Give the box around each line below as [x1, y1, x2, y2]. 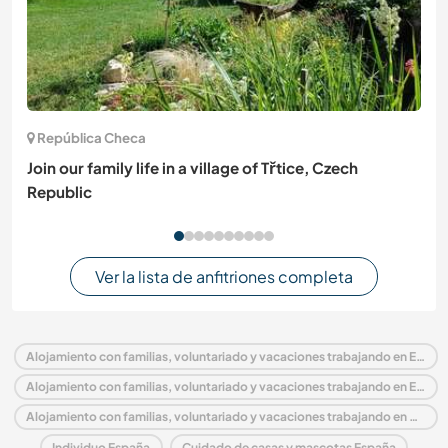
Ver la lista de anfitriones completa [95, 266, 353, 288]
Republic [27, 181, 92, 201]
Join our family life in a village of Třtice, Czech [27, 157, 358, 177]
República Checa [37, 128, 146, 146]
